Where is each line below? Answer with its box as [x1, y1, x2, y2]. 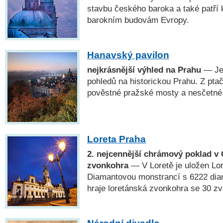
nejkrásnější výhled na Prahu [87, 65, 201, 75]
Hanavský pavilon [87, 49, 169, 60]
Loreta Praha [87, 134, 146, 145]
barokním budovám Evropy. [87, 15, 189, 24]
